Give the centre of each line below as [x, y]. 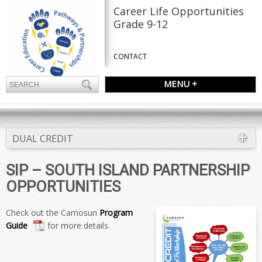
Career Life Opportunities [179, 11]
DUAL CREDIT [43, 139]
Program [116, 213]
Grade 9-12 [141, 24]
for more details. [77, 225]
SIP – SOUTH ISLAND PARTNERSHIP [128, 170]
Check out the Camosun [53, 213]
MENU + [181, 84]
